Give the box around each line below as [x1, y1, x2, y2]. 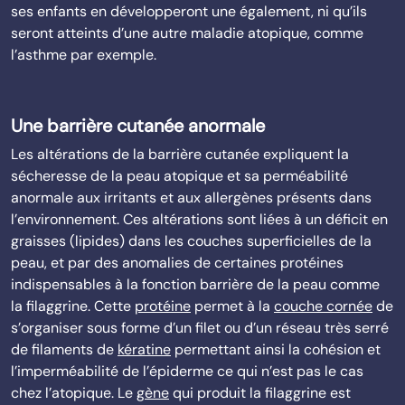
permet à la [191, 297, 274, 316]
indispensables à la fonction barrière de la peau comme [11, 275, 380, 294]
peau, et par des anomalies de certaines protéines [11, 253, 344, 272]
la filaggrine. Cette [11, 297, 135, 316]
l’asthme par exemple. [11, 45, 156, 64]
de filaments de [11, 340, 118, 359]
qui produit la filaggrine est [169, 383, 351, 402]
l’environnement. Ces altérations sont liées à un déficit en [11, 210, 388, 229]
